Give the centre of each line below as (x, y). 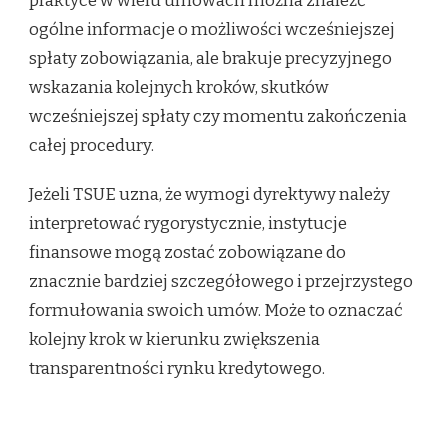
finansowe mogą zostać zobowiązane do (187, 253)
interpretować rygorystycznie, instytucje (188, 224)
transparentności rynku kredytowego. (177, 369)
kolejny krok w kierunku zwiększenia (174, 340)
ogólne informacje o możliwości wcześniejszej (212, 30)
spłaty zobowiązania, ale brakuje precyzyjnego (210, 59)
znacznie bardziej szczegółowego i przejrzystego (221, 282)
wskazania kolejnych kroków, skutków (179, 88)
